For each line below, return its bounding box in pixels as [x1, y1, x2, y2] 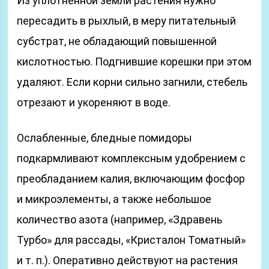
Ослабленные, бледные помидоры [17, 131, 193, 144]
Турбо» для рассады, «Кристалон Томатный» [17, 234, 246, 246]
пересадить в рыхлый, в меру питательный [17, 14, 237, 27]
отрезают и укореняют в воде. [17, 96, 171, 109]
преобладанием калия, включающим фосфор [17, 172, 246, 185]
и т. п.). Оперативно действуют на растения [17, 254, 238, 267]
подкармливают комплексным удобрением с [17, 152, 246, 165]
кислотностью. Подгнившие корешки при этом [17, 55, 252, 68]
